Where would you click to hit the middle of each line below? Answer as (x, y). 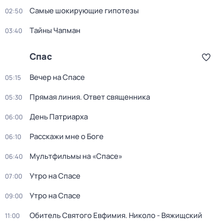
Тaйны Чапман (55, 30)
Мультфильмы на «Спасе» (76, 156)
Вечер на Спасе (57, 77)
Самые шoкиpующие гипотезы (84, 11)
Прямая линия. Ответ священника (90, 97)
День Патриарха (59, 117)
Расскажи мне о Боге (67, 136)
